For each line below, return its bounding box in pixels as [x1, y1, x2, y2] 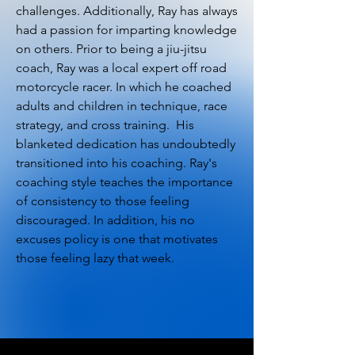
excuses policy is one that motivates [16, 231, 218, 246]
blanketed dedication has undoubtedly [16, 136, 235, 151]
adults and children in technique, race [16, 98, 227, 113]
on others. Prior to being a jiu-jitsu [16, 41, 207, 56]
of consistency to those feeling [16, 193, 189, 208]
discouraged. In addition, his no [16, 212, 195, 227]
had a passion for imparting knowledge [16, 22, 237, 37]
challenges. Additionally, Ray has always [16, 3, 238, 18]
